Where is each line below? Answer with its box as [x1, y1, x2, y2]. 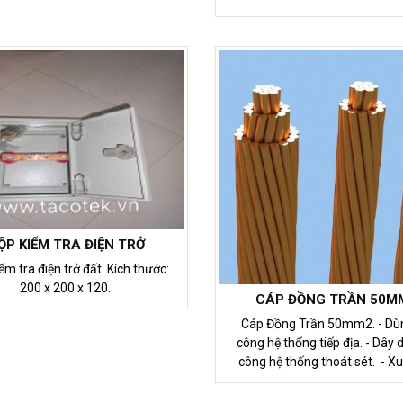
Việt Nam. [309, 373, 363, 389]
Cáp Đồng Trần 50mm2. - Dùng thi [240, 317, 378, 332]
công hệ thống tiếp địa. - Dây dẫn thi [237, 336, 366, 351]
